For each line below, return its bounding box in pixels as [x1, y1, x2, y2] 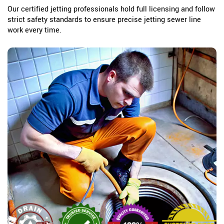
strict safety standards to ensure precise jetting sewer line [7, 14, 201, 25]
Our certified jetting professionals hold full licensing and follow [7, 4, 215, 15]
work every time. [7, 25, 61, 36]
